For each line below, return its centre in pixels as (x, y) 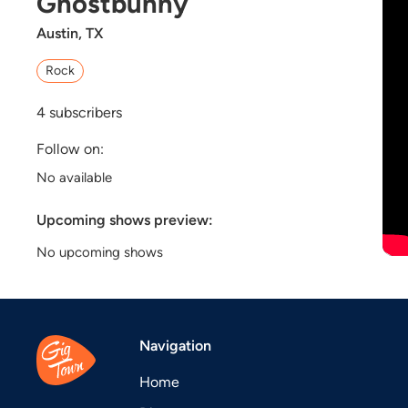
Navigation (175, 345)
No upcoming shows (100, 252)
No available (74, 177)
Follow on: (70, 148)
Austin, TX (70, 33)
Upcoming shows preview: (125, 219)
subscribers (84, 112)
